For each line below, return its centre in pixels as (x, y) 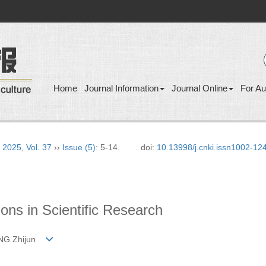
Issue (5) (79, 147)
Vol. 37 (39, 147)
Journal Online (199, 88)
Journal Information (121, 88)
